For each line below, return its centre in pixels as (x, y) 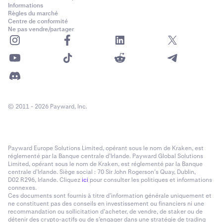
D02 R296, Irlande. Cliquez (45, 180)
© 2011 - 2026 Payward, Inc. (48, 107)
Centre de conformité (38, 22)
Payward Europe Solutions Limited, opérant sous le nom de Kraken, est (106, 148)
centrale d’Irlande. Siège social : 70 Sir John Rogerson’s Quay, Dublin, (102, 172)
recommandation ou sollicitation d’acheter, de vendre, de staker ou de (105, 212)
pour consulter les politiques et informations (150, 180)
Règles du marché (33, 14)
